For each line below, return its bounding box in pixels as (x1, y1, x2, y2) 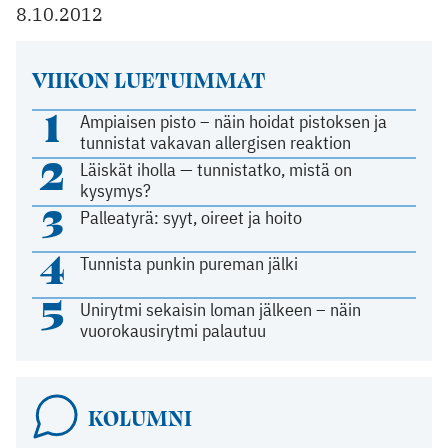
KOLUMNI (87, 401, 192, 434)
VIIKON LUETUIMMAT (31, 63, 266, 96)
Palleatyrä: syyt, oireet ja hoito (80, 206, 303, 230)
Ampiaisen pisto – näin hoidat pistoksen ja (80, 110, 388, 134)
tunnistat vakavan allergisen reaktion (80, 131, 352, 155)
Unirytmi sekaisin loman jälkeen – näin (80, 298, 362, 322)
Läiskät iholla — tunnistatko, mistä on (80, 158, 353, 182)
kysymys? (80, 179, 152, 203)
